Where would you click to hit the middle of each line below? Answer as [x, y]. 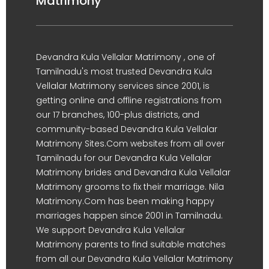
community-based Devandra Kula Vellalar [127, 129]
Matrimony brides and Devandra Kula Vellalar [133, 172]
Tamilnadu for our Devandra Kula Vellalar [124, 158]
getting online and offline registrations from [129, 100]
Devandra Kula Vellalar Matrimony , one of [125, 57]
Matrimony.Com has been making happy [125, 201]
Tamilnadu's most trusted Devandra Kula [124, 71]
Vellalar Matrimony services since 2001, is [123, 86]
